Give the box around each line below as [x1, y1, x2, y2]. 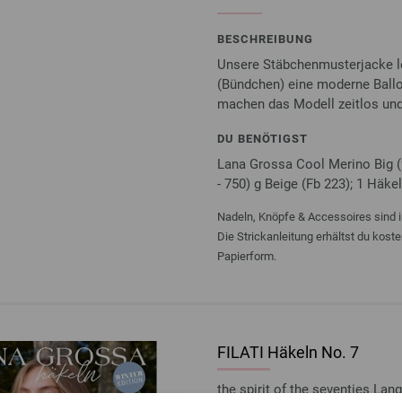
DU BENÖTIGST [217, 131, 308, 145]
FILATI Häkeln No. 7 [217, 342, 359, 362]
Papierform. [217, 249, 276, 263]
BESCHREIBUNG [217, 31, 313, 46]
